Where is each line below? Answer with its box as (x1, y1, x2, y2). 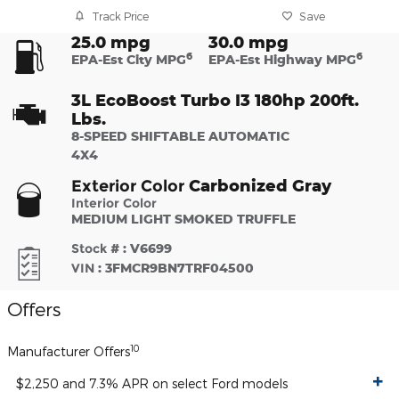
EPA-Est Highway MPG (208, 52, 356, 68)
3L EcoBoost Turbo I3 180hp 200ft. (71, 90, 359, 110)
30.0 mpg (208, 32, 289, 53)
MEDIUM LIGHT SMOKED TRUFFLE (71, 211, 296, 227)
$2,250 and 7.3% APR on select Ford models (16, 376, 288, 392)
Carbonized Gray (189, 175, 331, 196)
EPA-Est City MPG (71, 52, 186, 68)
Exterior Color (71, 176, 184, 196)
